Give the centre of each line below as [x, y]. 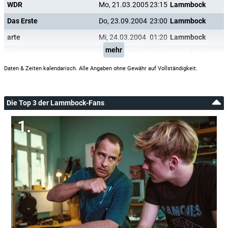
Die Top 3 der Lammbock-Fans [55, 103]
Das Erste [22, 21]
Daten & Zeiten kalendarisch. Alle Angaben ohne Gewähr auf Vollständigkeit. [101, 68]
